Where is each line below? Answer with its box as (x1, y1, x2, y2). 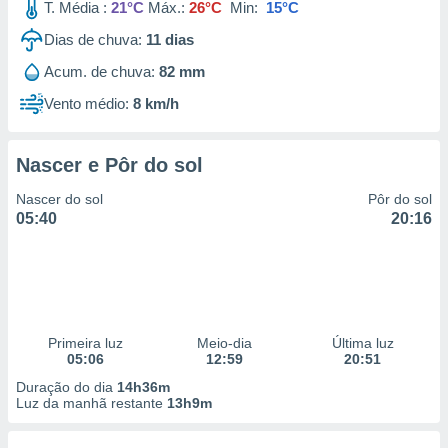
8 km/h (133, 95, 179, 112)
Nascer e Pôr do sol (16, 154, 203, 176)
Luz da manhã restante (16, 395, 167, 411)
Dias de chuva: (44, 31, 142, 48)
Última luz (331, 335, 394, 351)
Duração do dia (16, 379, 117, 395)
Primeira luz (47, 335, 123, 351)
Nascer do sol (16, 191, 103, 207)
